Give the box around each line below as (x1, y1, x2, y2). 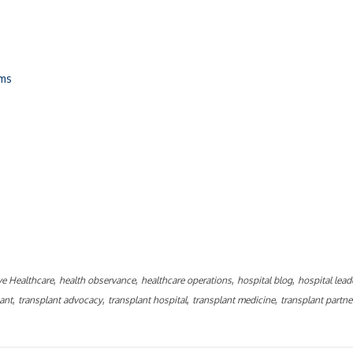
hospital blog (237, 273, 292, 286)
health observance (59, 273, 136, 286)
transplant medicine (192, 293, 275, 306)
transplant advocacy (18, 293, 102, 306)
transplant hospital (108, 293, 187, 306)
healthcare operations (141, 273, 232, 286)
